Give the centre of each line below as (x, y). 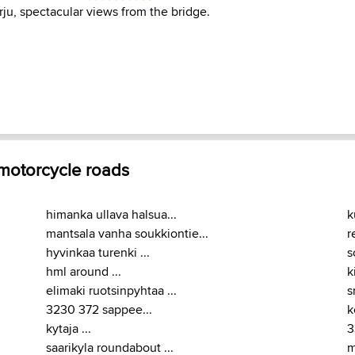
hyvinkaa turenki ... (98, 253)
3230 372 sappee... (99, 310)
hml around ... (84, 272)
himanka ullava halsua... (111, 215)
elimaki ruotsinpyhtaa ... (111, 291)
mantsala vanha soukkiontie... (127, 234)
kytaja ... (69, 329)
